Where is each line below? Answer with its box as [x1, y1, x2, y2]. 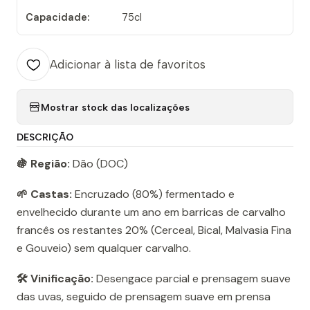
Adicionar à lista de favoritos [50, 57, 206, 72]
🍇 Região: [17, 156, 70, 172]
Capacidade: [26, 11, 89, 24]
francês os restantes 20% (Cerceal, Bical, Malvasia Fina [17, 223, 291, 238]
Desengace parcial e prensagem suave [93, 271, 291, 286]
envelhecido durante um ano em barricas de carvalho [17, 205, 286, 220]
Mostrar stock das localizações [41, 100, 190, 113]
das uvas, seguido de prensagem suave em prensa [17, 289, 271, 304]
